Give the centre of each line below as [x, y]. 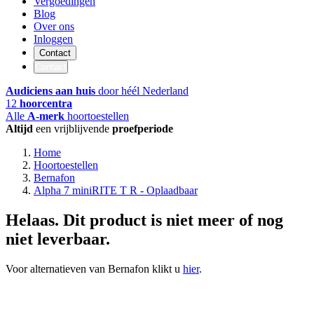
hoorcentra [46, 103]
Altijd [19, 128]
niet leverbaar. [58, 239]
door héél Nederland [142, 90]
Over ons [54, 26]
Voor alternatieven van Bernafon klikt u [94, 268]
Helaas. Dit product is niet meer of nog [144, 220]
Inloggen [53, 39]
